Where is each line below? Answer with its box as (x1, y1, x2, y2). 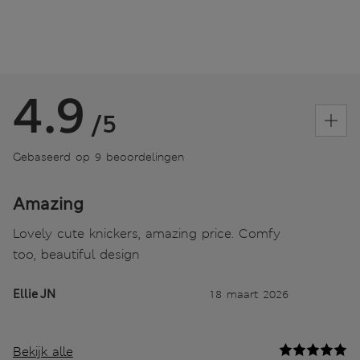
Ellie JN (13, 286, 55, 301)
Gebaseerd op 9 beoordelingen (13, 149, 184, 164)
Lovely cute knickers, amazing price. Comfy (13, 224, 280, 242)
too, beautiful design (13, 245, 140, 263)
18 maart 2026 (209, 286, 288, 301)
